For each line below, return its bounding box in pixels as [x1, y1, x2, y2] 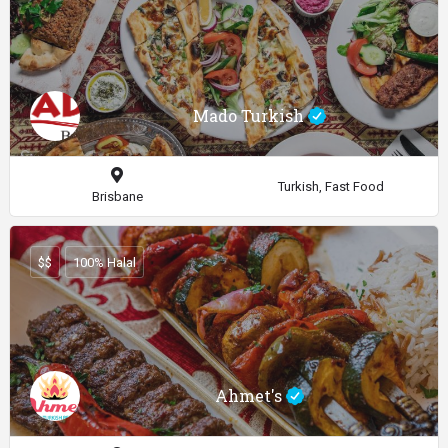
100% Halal [73, 254, 136, 270]
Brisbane [91, 189, 143, 205]
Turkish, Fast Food [278, 178, 384, 194]
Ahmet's [214, 385, 286, 407]
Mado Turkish [192, 105, 308, 127]
